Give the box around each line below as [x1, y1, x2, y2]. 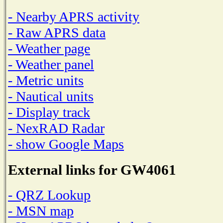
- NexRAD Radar [8, 120, 105, 136]
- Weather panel [8, 56, 94, 72]
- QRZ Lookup [8, 187, 91, 203]
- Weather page [8, 40, 90, 56]
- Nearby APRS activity [8, 8, 139, 24]
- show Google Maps [8, 136, 124, 152]
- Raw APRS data [8, 24, 106, 40]
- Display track [8, 104, 90, 120]
